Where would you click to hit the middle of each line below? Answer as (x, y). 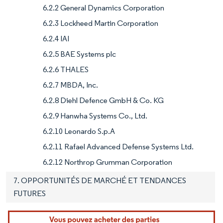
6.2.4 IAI (56, 38)
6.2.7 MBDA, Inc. (70, 85)
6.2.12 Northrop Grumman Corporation (108, 162)
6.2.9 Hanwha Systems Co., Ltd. (95, 115)
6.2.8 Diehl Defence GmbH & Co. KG (103, 100)
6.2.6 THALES (66, 69)
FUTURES (30, 193)
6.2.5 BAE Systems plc (79, 54)
